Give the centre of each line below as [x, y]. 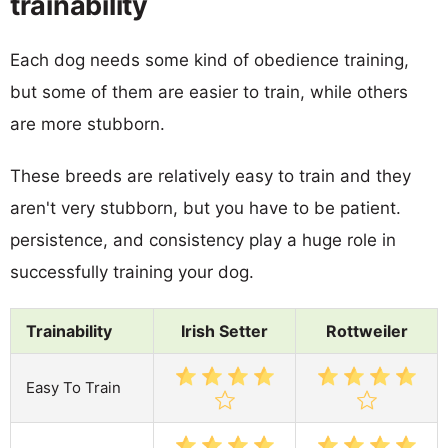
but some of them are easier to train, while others [209, 91]
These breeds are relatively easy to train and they [210, 175]
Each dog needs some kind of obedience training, [209, 59]
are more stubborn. [87, 123]
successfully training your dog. [132, 271]
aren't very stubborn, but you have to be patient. [205, 207]
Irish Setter [224, 330]
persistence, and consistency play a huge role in [203, 239]
